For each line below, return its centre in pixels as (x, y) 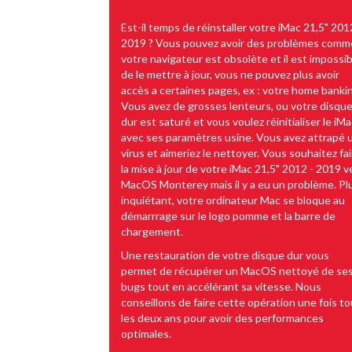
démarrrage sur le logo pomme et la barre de (228, 215)
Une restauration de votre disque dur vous (225, 255)
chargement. (152, 231)
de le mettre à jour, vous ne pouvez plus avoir (230, 74)
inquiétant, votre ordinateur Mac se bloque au (233, 200)
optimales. (146, 333)
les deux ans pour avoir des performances (222, 317)
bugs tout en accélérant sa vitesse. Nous (221, 286)
